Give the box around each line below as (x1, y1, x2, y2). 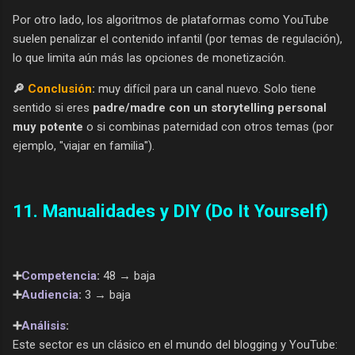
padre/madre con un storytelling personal (93, 101, 326, 116)
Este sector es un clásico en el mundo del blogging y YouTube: (13, 337, 338, 352)
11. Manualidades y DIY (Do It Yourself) (13, 200, 328, 221)
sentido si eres (13, 101, 93, 116)
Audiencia (21, 287, 78, 302)
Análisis (21, 318, 66, 333)
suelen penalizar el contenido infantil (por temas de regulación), (13, 32, 342, 47)
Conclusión (28, 82, 92, 97)
